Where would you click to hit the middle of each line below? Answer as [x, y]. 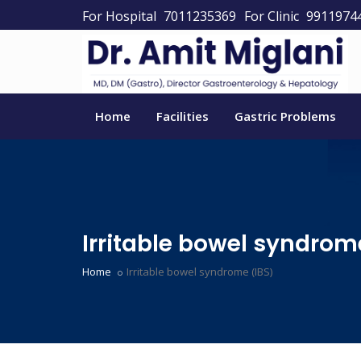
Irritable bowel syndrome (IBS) [199, 272]
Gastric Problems [285, 116]
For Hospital [119, 16]
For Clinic [272, 16]
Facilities [183, 116]
